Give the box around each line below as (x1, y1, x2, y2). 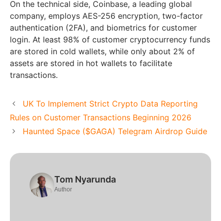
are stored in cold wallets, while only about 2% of (10, 46, 195, 56)
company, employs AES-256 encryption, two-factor (10, 10, 203, 21)
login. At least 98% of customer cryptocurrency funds (10, 34, 210, 44)
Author (54, 185, 72, 193)
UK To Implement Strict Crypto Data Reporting (22, 98, 198, 109)
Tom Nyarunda (54, 174, 116, 184)
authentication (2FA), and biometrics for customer (10, 22, 197, 33)
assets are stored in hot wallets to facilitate (10, 58, 172, 68)
